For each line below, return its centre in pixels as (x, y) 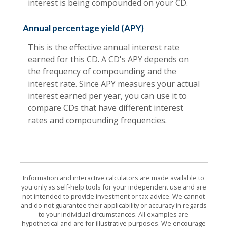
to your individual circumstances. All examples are (113, 214)
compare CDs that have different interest (106, 108)
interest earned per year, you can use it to (107, 96)
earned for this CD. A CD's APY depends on (108, 59)
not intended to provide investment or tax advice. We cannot (113, 196)
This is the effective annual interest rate (104, 47)
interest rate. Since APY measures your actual (114, 83)
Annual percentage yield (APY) (83, 28)
